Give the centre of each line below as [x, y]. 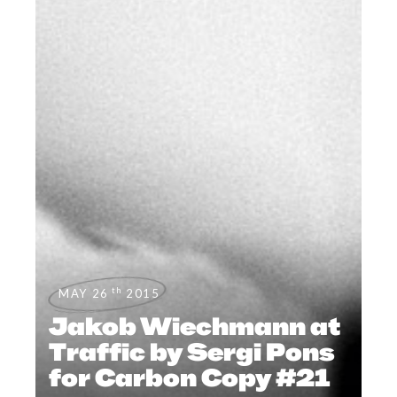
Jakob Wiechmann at [195, 326]
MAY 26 [84, 293]
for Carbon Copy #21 [190, 377]
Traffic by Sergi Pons [192, 351]
